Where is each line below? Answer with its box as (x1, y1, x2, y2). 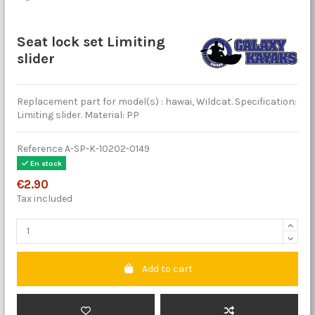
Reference (16, 143, 63, 155)
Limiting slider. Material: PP (16, 109, 139, 122)
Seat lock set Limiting (16, 32, 165, 50)
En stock (27, 158, 62, 168)
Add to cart (141, 262, 193, 275)
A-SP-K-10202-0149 (64, 143, 150, 155)
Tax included (16, 192, 72, 205)
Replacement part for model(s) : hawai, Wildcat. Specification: (16, 96, 297, 108)
